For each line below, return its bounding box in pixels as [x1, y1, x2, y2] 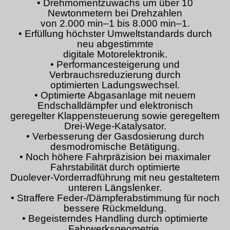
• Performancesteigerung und [50, 59, 180, 70]
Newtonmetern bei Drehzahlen [48, 8, 182, 19]
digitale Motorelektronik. [63, 49, 167, 60]
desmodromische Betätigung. [50, 141, 180, 152]
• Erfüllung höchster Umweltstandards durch [18, 28, 212, 40]
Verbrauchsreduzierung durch [49, 69, 181, 81]
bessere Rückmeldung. [64, 203, 166, 214]
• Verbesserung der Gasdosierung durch [26, 131, 204, 142]
